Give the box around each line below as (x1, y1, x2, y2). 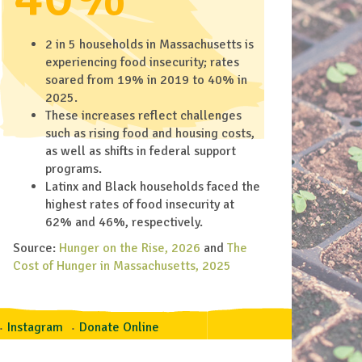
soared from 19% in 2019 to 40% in (45, 72, 247, 88)
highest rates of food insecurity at (45, 196, 234, 213)
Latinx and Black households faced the (45, 179, 260, 195)
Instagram (7, 319, 63, 335)
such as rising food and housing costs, (45, 125, 255, 141)
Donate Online (79, 319, 159, 335)
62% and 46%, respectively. (45, 214, 203, 230)
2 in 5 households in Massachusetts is (45, 36, 254, 53)
